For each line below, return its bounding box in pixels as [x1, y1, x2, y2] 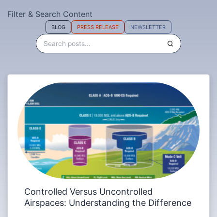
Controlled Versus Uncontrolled [24, 186, 153, 197]
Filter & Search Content [7, 9, 93, 19]
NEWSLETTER [130, 23, 166, 31]
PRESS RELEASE [77, 23, 119, 31]
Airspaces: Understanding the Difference [24, 197, 192, 208]
